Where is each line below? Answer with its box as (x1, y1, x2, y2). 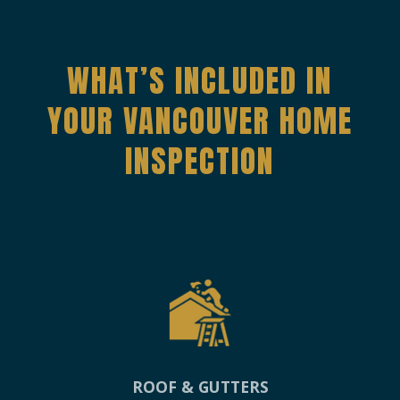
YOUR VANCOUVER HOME (46, 97, 353, 146)
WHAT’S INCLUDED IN (67, 57, 333, 105)
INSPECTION (125, 137, 275, 186)
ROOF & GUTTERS (131, 376, 269, 398)
